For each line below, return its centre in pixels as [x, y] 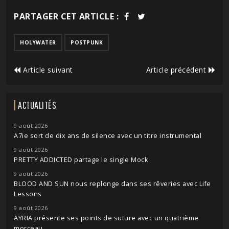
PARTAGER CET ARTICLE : [66, 16]
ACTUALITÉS [37, 105]
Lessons [28, 194]
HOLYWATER [38, 42]
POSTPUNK [87, 42]
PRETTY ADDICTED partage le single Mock [81, 159]
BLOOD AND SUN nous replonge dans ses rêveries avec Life [112, 184]
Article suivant [47, 70]
